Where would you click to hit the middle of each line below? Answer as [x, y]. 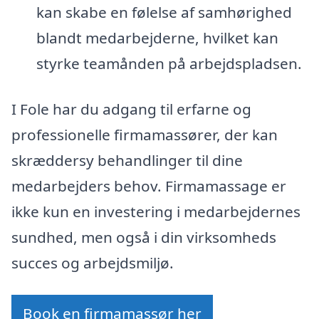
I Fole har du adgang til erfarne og [131, 109]
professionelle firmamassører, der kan [145, 134]
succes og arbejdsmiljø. [93, 262]
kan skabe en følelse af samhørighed [164, 12]
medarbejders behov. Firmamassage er [149, 185]
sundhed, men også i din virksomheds [144, 237]
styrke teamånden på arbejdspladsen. [169, 64]
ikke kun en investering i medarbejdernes [156, 211]
